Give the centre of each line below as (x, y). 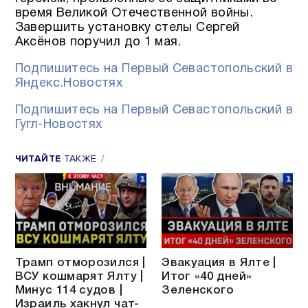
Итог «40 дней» (207, 276)
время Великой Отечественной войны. (134, 13)
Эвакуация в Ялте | (219, 263)
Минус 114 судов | (68, 290)
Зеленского (198, 290)
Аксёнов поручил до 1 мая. (98, 42)
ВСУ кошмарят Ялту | (79, 276)
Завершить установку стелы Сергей (127, 27)
